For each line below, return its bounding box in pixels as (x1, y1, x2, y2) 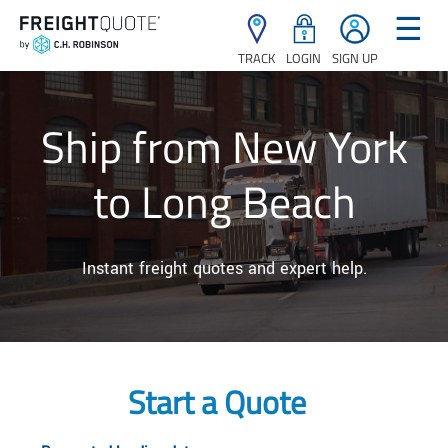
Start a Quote (127, 377, 306, 426)
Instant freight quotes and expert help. (81, 257, 367, 280)
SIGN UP (332, 48, 378, 68)
